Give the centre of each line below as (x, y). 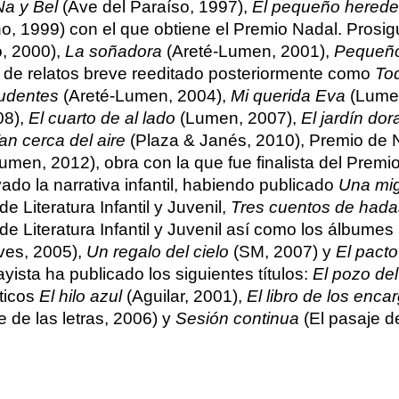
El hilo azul (80, 296)
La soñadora (113, 51)
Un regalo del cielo (157, 251)
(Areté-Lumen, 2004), (144, 95)
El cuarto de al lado (102, 118)
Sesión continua (237, 318)
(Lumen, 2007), (238, 118)
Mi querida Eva (288, 95)
